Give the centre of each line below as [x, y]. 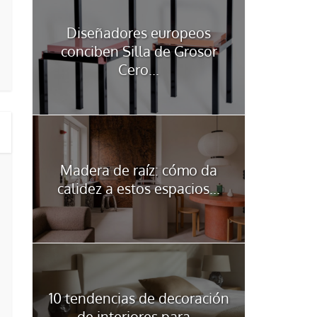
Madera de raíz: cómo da [139, 169]
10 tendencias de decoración [139, 298]
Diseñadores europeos [139, 32]
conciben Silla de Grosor [139, 51]
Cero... [139, 69]
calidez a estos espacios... [139, 188]
